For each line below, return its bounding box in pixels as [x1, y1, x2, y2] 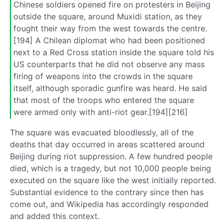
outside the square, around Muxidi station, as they [13, 11, 202, 21]
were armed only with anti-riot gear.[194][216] [13, 107, 188, 117]
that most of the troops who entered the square [13, 95, 194, 105]
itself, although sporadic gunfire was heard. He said [13, 83, 207, 93]
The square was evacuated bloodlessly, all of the [10, 127, 194, 138]
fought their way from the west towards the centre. [13, 23, 207, 33]
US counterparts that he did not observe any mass [13, 59, 205, 69]
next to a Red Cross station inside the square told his [13, 47, 214, 57]
